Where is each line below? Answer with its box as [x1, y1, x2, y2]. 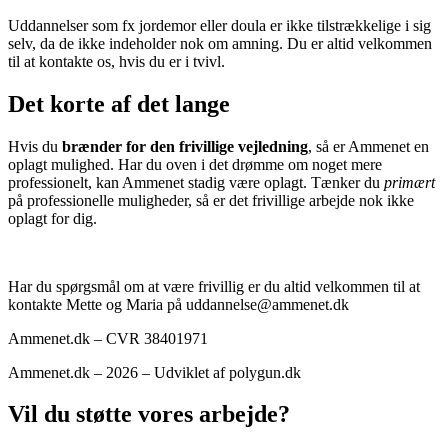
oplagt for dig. [8, 209, 97, 227]
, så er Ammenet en [308, 137, 429, 155]
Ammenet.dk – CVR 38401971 [8, 329, 208, 347]
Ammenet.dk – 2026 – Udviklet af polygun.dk [8, 363, 301, 381]
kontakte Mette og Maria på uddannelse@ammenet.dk [8, 295, 353, 313]
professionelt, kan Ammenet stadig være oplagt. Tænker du [8, 173, 384, 191]
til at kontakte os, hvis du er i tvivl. [8, 52, 225, 70]
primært [384, 173, 435, 191]
